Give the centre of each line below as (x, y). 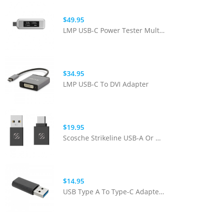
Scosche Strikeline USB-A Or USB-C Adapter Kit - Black (158, 138)
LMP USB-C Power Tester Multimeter (162, 30)
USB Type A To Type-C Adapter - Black (162, 192)
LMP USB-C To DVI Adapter (106, 84)
